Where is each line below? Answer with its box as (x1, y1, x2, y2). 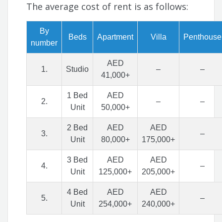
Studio (66, 65, 89, 74)
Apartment (97, 33, 134, 42)
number (31, 39, 58, 48)
